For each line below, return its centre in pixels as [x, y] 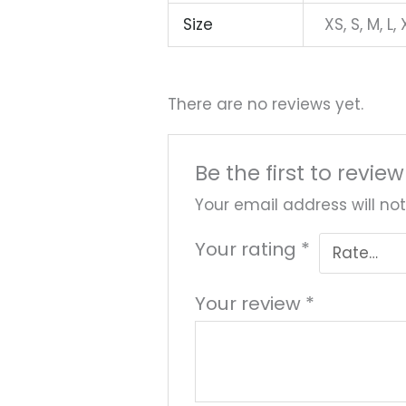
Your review [250, 303]
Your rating [247, 249]
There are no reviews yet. [266, 104]
